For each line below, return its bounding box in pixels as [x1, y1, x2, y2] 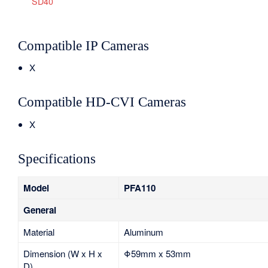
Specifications [18, 151, 96, 166]
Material [23, 226, 54, 239]
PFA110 [123, 181, 156, 195]
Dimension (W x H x [23, 247, 102, 260]
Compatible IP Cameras [18, 38, 150, 53]
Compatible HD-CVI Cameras [18, 95, 187, 110]
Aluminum [123, 226, 163, 239]
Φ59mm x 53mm [123, 247, 191, 260]
